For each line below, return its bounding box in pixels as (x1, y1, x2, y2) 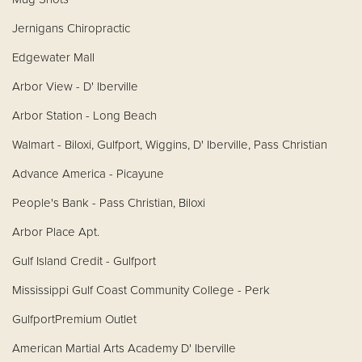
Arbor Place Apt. (12, 224, 103, 239)
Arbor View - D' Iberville (12, 78, 138, 94)
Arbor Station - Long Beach (12, 107, 157, 123)
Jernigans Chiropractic (12, 20, 130, 36)
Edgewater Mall (12, 49, 95, 65)
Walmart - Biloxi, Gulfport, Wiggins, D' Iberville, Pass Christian (12, 137, 327, 152)
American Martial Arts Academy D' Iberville (12, 340, 236, 356)
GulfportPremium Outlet (12, 311, 137, 326)
